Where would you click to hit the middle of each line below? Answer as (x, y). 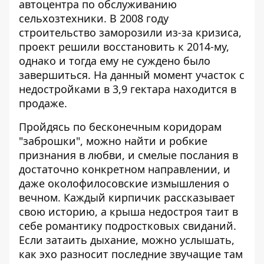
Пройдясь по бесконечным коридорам (120, 127)
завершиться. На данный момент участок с (132, 75)
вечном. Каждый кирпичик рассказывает (127, 197)
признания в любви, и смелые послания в (128, 155)
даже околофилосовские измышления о (124, 183)
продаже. (43, 103)
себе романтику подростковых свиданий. (128, 226)
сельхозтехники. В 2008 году (94, 18)
